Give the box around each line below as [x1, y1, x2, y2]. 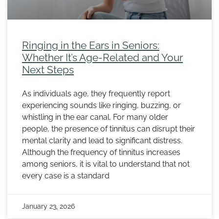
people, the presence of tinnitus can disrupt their [22, 124, 195, 134]
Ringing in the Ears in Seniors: [22, 39, 159, 52]
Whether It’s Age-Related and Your [22, 51, 183, 64]
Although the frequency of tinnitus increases [22, 148, 180, 157]
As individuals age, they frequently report [22, 89, 170, 99]
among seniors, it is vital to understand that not [22, 159, 190, 169]
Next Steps [22, 64, 74, 76]
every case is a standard [22, 171, 109, 181]
